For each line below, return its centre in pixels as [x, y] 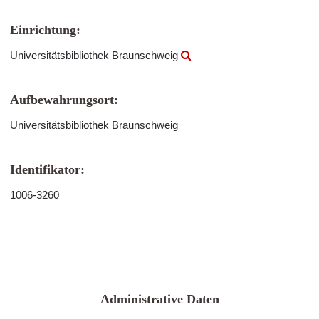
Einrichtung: [45, 30]
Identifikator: [47, 169]
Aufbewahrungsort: [64, 100]
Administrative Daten [159, 299]
